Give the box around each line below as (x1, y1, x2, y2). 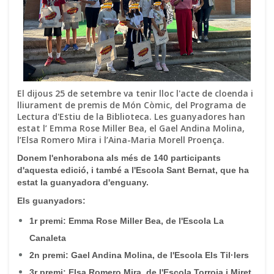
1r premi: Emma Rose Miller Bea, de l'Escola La (29, 216, 224, 226)
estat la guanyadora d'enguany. (17, 177, 149, 187)
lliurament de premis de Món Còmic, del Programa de (17, 99, 246, 111)
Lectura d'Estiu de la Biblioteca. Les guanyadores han (17, 111, 245, 122)
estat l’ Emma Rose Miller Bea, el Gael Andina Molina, (17, 122, 245, 134)
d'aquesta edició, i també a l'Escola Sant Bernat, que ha (17, 165, 249, 175)
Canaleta (29, 233, 66, 243)
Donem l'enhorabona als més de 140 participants (17, 153, 221, 163)
